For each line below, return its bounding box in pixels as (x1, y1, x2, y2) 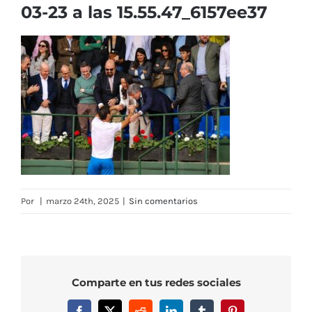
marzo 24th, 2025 (46, 196, 119, 207)
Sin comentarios (129, 196, 198, 207)
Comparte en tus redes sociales (71, 275, 241, 289)
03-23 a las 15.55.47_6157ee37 (21, 1, 267, 22)
